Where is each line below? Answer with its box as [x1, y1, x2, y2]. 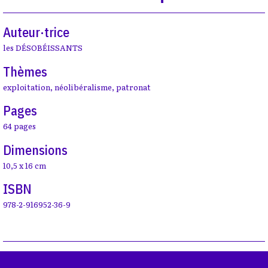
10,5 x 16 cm [3, 159, 46, 171]
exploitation [3, 81, 50, 93]
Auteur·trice [3, 23, 69, 41]
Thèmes [3, 62, 47, 80]
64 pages [3, 120, 36, 132]
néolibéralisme [54, 81, 112, 93]
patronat [116, 81, 151, 93]
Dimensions [3, 141, 68, 159]
